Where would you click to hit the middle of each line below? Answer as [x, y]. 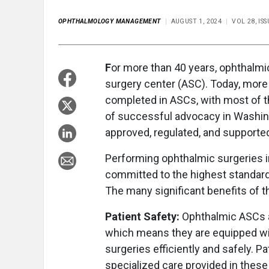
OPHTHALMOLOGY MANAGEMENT [110, 22]
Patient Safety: [144, 217]
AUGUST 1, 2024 [196, 22]
